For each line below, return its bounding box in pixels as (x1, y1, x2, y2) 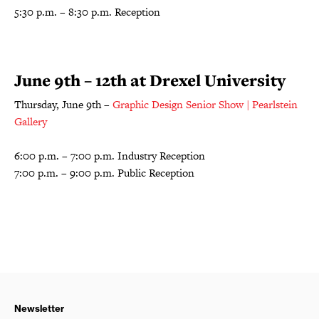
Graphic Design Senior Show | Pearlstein (113, 97, 298, 112)
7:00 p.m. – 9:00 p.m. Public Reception (14, 165, 194, 180)
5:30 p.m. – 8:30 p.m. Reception (14, 4, 160, 19)
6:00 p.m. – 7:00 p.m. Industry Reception (14, 148, 205, 163)
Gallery (14, 114, 47, 129)
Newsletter (14, 303, 64, 314)
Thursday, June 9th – (14, 97, 113, 112)
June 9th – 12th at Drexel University (14, 69, 286, 91)
